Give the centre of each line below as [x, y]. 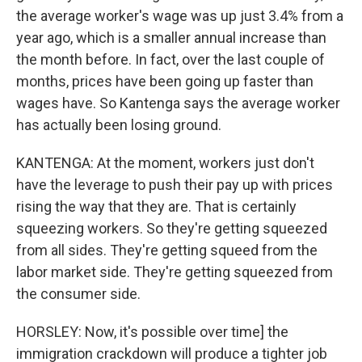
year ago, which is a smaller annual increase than [171, 38]
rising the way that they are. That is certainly [156, 206]
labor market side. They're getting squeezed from [175, 272]
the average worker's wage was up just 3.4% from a [180, 16]
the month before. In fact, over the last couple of [170, 59]
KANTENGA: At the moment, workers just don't [165, 163]
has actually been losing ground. [119, 125]
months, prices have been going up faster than [165, 81]
